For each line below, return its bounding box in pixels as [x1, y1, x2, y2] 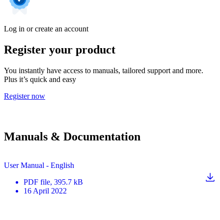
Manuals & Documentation [4, 130, 140, 143]
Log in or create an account [4, 24, 88, 33]
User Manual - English [4, 161, 74, 169]
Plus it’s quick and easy [4, 75, 76, 83]
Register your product [4, 43, 115, 56]
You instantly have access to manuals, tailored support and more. [4, 66, 203, 75]
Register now [4, 91, 45, 100]
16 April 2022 [24, 186, 67, 195]
